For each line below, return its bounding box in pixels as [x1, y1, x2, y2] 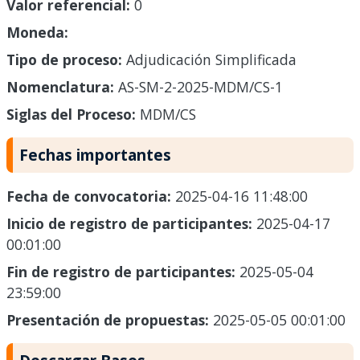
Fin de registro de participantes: [6, 262, 239, 282]
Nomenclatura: [6, 77, 114, 97]
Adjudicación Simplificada [122, 50, 297, 70]
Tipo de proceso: [6, 50, 122, 70]
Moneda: [6, 22, 68, 43]
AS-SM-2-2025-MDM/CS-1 [114, 77, 283, 97]
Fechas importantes [19, 144, 171, 166]
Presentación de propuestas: [6, 310, 213, 330]
